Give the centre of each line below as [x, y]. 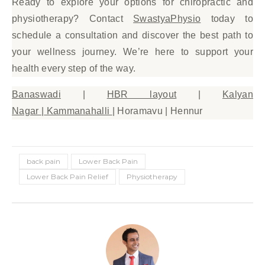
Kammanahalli [78, 111]
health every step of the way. [74, 68]
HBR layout [142, 94]
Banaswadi [36, 94]
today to [227, 19]
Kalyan [238, 94]
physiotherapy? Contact [73, 19]
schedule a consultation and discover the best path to [132, 35]
